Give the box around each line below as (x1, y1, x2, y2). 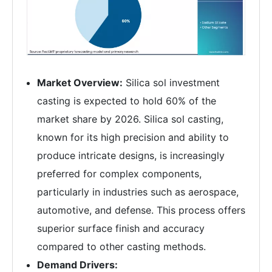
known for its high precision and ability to (37, 131, 229, 144)
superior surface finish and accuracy (37, 222, 205, 235)
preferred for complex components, (37, 168, 202, 180)
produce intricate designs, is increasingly (37, 149, 225, 162)
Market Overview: (37, 76, 123, 89)
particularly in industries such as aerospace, (37, 186, 239, 199)
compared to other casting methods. (37, 240, 206, 253)
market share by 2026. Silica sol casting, (37, 113, 223, 126)
